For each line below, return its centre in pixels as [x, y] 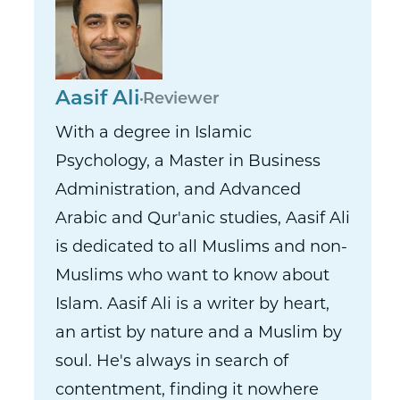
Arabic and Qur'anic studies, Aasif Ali [203, 219]
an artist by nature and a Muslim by [199, 333]
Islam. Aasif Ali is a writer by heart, [193, 305]
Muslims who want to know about [193, 276]
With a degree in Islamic [154, 133]
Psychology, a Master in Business [188, 162]
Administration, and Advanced [179, 191]
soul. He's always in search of [172, 362]
